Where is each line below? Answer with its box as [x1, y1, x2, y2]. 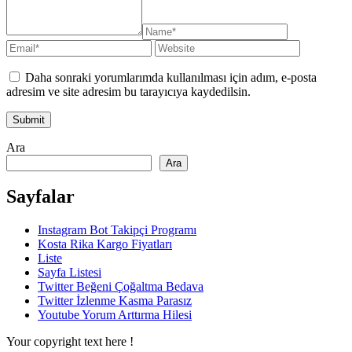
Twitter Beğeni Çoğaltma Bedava [38, 280, 203, 294]
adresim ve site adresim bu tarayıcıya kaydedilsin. [6, 84, 251, 98]
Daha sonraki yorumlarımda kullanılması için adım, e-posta [25, 70, 317, 84]
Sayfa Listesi [38, 266, 101, 280]
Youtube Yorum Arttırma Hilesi [38, 308, 192, 322]
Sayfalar [6, 186, 75, 207]
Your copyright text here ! [6, 335, 134, 349]
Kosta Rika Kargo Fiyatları [38, 237, 172, 251]
